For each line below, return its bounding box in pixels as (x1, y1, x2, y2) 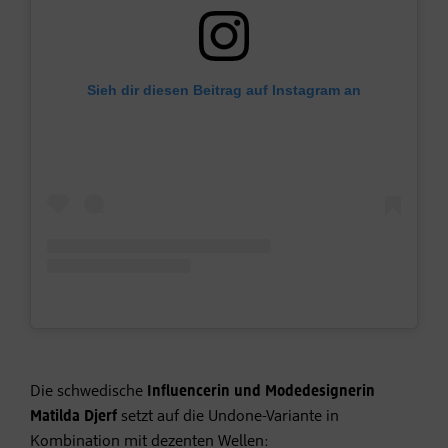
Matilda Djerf (30, 408, 117, 425)
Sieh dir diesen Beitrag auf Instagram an (87, 81, 361, 98)
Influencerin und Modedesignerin (147, 383, 375, 400)
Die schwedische (30, 383, 147, 400)
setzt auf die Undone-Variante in (117, 408, 339, 425)
